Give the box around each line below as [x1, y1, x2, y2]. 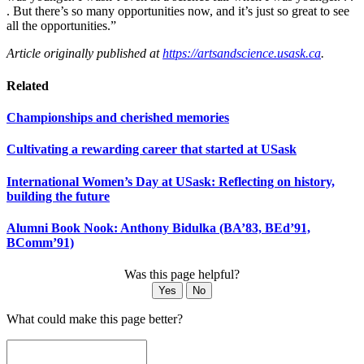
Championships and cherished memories [6, 110, 229, 124]
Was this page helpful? [124, 267, 240, 282]
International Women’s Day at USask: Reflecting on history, [6, 174, 335, 188]
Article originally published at [6, 46, 162, 61]
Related [6, 78, 49, 93]
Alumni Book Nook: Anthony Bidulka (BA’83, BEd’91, [6, 220, 310, 235]
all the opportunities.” [6, 19, 116, 33]
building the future [6, 188, 110, 203]
